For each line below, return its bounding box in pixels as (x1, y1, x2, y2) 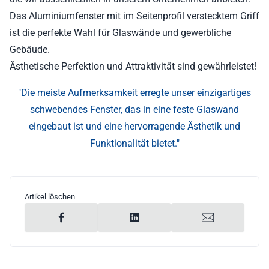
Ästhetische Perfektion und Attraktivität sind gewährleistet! (10, 61, 256, 72)
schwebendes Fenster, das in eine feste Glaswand (30, 104, 239, 115)
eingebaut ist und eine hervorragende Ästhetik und (29, 121, 240, 132)
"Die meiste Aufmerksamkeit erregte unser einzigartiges (18, 87, 251, 98)
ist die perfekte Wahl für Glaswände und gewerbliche (10, 27, 231, 38)
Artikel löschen (25, 192, 75, 201)
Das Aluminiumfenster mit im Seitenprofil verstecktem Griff (10, 10, 259, 22)
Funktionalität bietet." (89, 138, 180, 149)
